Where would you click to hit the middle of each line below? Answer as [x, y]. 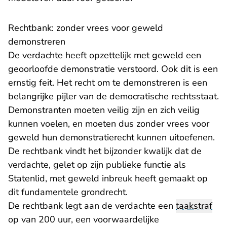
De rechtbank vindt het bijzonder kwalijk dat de [105, 151]
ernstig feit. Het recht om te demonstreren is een [108, 83]
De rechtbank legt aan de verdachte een [92, 206]
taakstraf [194, 206]
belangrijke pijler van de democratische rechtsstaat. [113, 97]
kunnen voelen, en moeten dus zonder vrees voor [109, 124]
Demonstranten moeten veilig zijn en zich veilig [104, 110]
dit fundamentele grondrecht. [68, 192]
